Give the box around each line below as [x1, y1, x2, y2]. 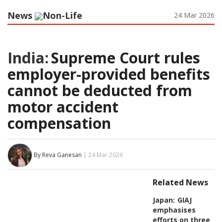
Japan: [152, 195, 175, 205]
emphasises [152, 205, 196, 215]
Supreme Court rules [51, 47, 200, 68]
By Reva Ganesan [34, 150, 82, 159]
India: [7, 47, 49, 68]
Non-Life [43, 9, 82, 21]
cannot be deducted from [7, 80, 192, 101]
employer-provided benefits [7, 63, 210, 84]
